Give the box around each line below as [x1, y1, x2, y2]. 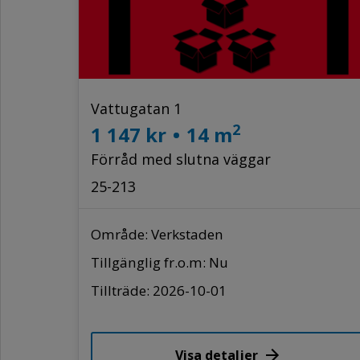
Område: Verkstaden [91, 224, 223, 243]
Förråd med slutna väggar [91, 149, 271, 169]
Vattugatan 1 [91, 98, 182, 118]
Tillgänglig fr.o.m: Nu [91, 252, 228, 272]
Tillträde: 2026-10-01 [91, 280, 227, 300]
